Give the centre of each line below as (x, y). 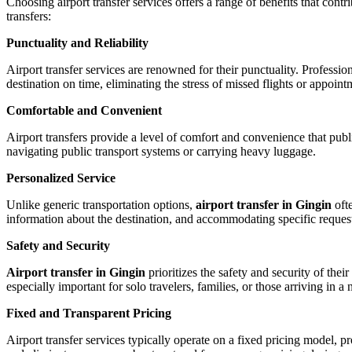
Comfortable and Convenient (84, 110)
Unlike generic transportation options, (101, 204)
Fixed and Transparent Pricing (89, 313)
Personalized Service (61, 178)
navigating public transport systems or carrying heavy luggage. (161, 151)
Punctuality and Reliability (77, 42)
